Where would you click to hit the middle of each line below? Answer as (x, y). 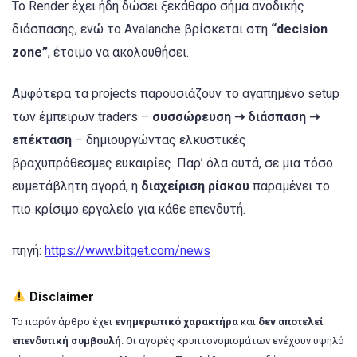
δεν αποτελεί (291, 321)
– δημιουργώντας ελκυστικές (159, 140)
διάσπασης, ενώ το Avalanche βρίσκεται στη (141, 29)
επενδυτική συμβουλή (67, 340)
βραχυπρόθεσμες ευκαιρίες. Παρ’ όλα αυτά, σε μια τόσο (173, 163)
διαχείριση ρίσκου (195, 186)
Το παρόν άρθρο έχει (63, 321)
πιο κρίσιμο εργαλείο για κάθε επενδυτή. (129, 210)
